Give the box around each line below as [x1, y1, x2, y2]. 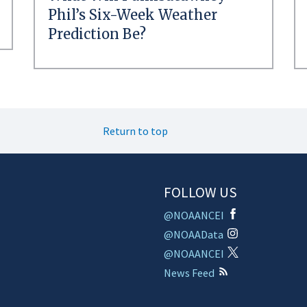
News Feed [164, 265, 214, 280]
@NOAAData [164, 227, 223, 241]
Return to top [102, 123, 168, 138]
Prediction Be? [48, 25, 146, 42]
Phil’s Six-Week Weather [48, 5, 217, 23]
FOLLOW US [164, 182, 237, 201]
